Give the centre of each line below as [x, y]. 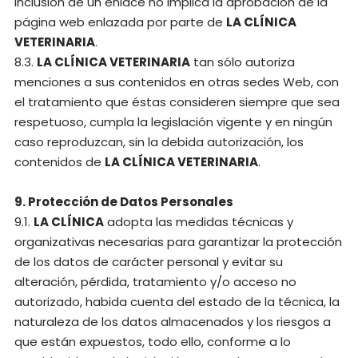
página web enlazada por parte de [120, 22]
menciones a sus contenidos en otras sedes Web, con [177, 82]
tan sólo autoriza [243, 62]
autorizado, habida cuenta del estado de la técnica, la [177, 302]
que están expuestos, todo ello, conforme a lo [153, 342]
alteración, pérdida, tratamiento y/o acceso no [155, 282]
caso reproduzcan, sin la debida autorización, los [159, 142]
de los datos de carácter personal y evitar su [149, 262]
